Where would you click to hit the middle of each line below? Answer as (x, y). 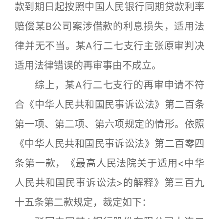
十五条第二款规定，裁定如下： (83, 202)
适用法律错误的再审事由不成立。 (88, 66)
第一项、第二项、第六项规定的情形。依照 (109, 124)
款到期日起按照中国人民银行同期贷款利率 (109, 7)
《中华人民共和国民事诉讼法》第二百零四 (109, 144)
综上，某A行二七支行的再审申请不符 (109, 85)
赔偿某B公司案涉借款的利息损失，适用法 (109, 26)
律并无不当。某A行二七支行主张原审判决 (109, 46)
